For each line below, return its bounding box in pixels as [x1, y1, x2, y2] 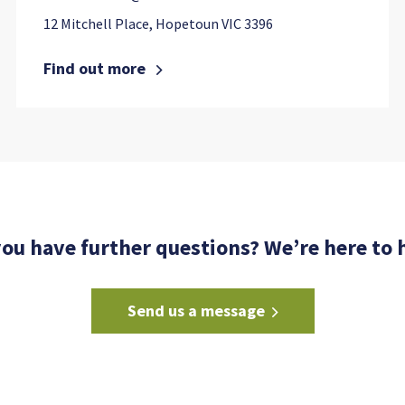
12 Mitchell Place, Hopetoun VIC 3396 [43, 14, 273, 33]
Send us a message [127, 300, 265, 321]
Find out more [43, 58, 149, 79]
